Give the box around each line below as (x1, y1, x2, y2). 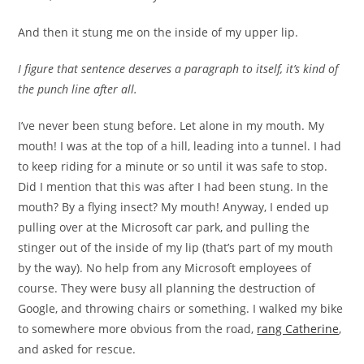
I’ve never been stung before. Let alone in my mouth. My (18, 118, 325, 133)
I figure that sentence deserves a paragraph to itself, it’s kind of (18, 61, 339, 76)
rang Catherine (257, 321, 340, 336)
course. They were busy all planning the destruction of (18, 280, 316, 296)
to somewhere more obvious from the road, (18, 321, 258, 336)
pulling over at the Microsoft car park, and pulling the (18, 219, 310, 235)
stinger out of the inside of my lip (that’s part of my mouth (18, 240, 334, 255)
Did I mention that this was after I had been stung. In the (18, 179, 329, 194)
